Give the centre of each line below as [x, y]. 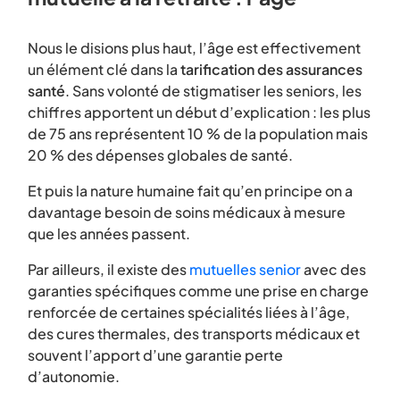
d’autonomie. [74, 376]
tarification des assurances [271, 69]
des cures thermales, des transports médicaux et [194, 333]
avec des [333, 269]
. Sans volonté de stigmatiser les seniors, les [213, 91]
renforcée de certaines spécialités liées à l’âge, [189, 312]
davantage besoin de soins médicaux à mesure [187, 212]
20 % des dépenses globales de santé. [160, 155]
